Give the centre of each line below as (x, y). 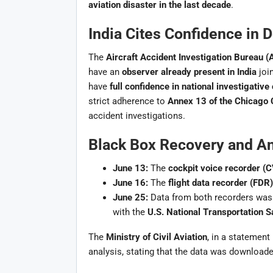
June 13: (130, 168)
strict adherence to (128, 101)
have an (105, 72)
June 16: (130, 183)
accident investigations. (136, 115)
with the (130, 212)
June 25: (130, 197)
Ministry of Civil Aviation (156, 237)
